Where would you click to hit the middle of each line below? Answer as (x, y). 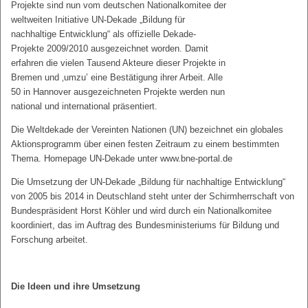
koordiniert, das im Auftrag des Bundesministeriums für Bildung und (145, 225)
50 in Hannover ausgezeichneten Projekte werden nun (118, 92)
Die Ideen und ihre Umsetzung (76, 286)
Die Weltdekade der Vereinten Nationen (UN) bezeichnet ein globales (147, 130)
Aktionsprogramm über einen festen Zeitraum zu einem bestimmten (145, 144)
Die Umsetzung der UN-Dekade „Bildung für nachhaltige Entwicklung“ (148, 182)
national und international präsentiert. (84, 106)
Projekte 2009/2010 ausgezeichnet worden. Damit (110, 48)
